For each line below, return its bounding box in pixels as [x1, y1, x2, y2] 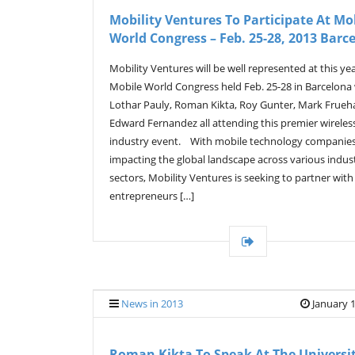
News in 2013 [121, 296, 183, 311]
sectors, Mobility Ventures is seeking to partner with [109, 170, 353, 185]
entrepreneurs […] [109, 189, 194, 203]
